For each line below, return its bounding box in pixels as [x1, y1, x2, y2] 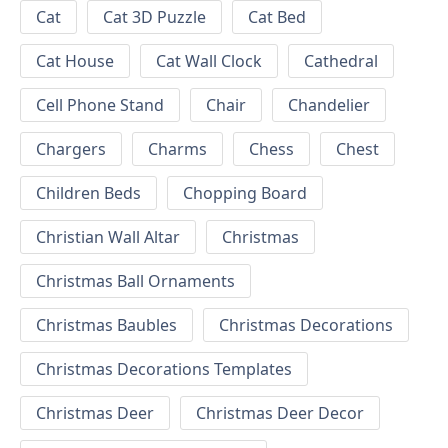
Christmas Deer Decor [196, 401, 364, 424]
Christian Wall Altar [36, 225, 180, 248]
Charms [148, 137, 207, 160]
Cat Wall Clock [156, 49, 262, 72]
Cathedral [304, 49, 378, 72]
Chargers [36, 137, 106, 160]
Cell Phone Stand [36, 93, 164, 116]
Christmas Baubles [36, 313, 177, 336]
